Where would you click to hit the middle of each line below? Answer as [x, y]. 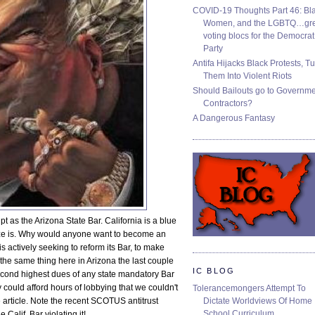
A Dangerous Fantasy [234, 118]
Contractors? [228, 104]
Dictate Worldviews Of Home [258, 301]
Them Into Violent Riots [247, 76]
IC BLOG [214, 270]
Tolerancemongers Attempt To [249, 288]
